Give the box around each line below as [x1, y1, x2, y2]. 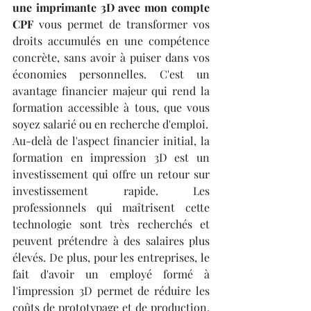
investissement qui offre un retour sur [12, 166, 210, 181]
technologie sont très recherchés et [12, 216, 210, 231]
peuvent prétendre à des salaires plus [12, 233, 210, 248]
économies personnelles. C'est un [12, 66, 210, 81]
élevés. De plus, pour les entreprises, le [12, 249, 210, 264]
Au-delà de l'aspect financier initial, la [12, 133, 210, 148]
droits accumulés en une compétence [12, 33, 210, 48]
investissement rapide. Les [12, 183, 210, 198]
